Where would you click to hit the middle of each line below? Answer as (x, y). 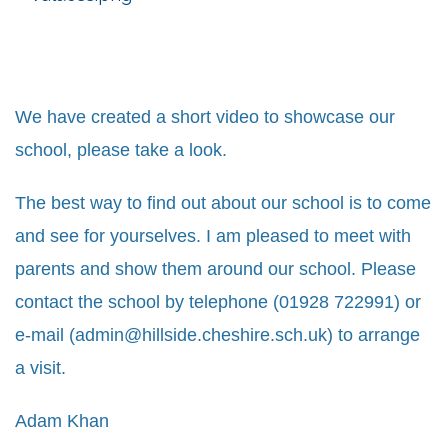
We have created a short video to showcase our (205, 117)
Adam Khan (62, 421)
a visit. (40, 368)
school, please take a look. (121, 150)
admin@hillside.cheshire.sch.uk (201, 335)
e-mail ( (45, 335)
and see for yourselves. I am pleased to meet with (213, 236)
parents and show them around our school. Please (215, 269)
